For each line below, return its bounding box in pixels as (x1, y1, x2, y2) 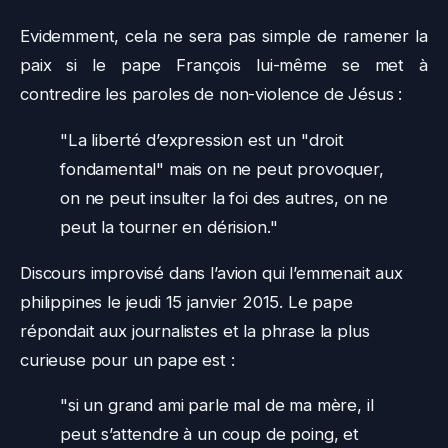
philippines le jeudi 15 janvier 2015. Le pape (20, 291, 353, 312)
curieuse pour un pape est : (20, 349, 235, 370)
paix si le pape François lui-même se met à (20, 54, 428, 75)
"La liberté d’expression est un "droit (60, 129, 344, 150)
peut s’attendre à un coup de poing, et (60, 424, 359, 445)
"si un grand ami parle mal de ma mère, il (60, 395, 374, 416)
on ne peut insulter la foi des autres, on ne (60, 187, 388, 208)
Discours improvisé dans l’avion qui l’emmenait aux (20, 262, 403, 283)
